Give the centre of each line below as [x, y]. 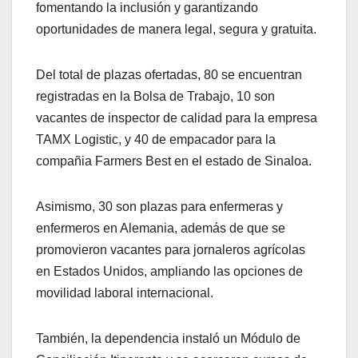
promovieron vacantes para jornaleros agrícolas [171, 249]
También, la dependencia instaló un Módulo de [168, 338]
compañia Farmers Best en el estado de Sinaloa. [174, 161]
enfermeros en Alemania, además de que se [161, 228]
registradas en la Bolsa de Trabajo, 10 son [155, 96]
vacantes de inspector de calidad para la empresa [177, 117]
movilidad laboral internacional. [125, 292]
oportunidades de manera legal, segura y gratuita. [176, 29]
